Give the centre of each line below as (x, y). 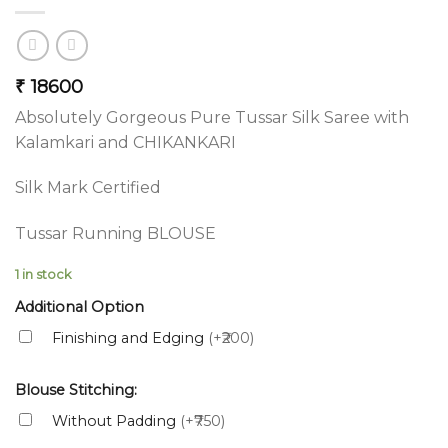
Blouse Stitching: (76, 390)
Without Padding (116, 421)
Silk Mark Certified (88, 188)
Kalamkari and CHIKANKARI (125, 142)
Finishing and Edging (130, 337)
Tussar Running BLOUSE (115, 234)
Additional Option (79, 306)
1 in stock (43, 275)
